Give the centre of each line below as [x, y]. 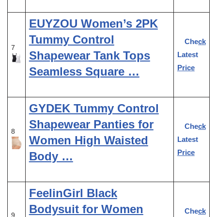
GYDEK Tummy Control [94, 108]
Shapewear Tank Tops [89, 55]
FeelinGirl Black [73, 193]
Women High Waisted [88, 140]
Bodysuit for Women [86, 209]
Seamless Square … [84, 71]
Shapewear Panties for [91, 124]
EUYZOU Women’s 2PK [93, 23]
